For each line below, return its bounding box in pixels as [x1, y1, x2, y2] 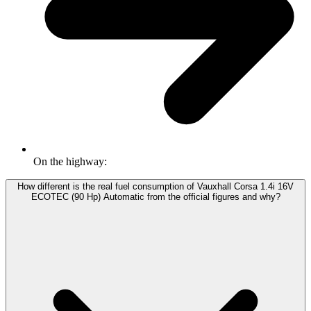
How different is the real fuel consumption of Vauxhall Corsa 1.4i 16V [17, 181, 294, 192]
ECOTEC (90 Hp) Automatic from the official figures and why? [31, 192, 280, 203]
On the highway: [33, 155, 107, 168]
